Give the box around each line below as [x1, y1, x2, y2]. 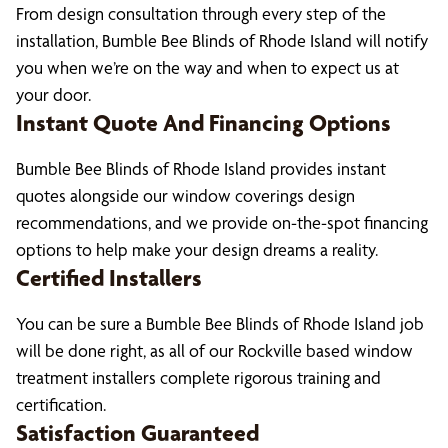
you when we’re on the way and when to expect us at [16, 57, 399, 78]
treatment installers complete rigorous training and [16, 367, 381, 388]
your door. [16, 84, 91, 105]
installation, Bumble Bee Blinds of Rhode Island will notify [16, 30, 428, 51]
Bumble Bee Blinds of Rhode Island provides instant [16, 158, 386, 179]
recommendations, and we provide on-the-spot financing [16, 212, 428, 233]
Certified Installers [16, 264, 202, 292]
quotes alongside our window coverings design [16, 185, 355, 206]
